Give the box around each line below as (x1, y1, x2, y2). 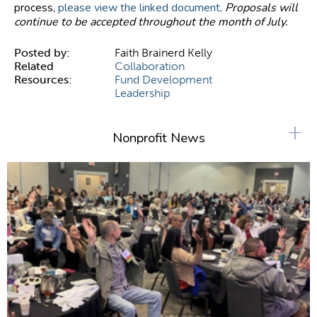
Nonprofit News (112, 129, 205, 148)
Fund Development (115, 73, 213, 87)
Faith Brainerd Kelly (115, 46, 213, 60)
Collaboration (115, 59, 185, 74)
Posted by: (14, 46, 73, 60)
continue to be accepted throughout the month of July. (14, 14, 291, 30)
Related (14, 59, 54, 74)
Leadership (115, 86, 171, 100)
